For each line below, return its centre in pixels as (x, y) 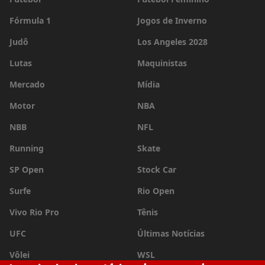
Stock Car (157, 169)
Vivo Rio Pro (34, 212)
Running (27, 148)
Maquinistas (162, 63)
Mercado (27, 84)
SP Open (27, 169)
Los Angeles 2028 (172, 42)
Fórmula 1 (30, 20)
